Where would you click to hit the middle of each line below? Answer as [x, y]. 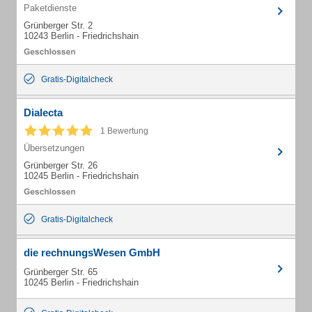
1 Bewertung [124, 131]
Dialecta [43, 112]
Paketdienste [50, 8]
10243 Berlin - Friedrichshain [81, 36]
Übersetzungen [54, 148]
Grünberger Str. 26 [61, 165]
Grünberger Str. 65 [61, 272]
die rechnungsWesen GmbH [92, 252]
